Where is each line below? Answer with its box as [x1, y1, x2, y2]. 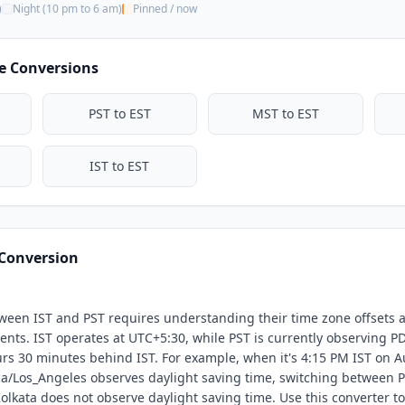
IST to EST [89, 157, 150, 174]
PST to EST [88, 105, 151, 122]
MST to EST [251, 105, 319, 122]
